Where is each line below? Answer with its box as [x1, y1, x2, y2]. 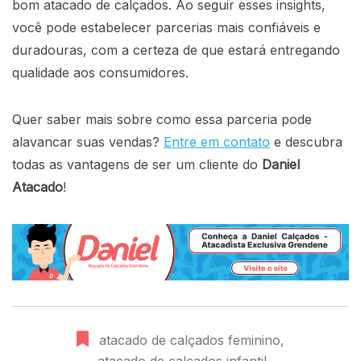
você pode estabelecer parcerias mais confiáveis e [12, 19, 321, 36]
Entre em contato [164, 134, 270, 151]
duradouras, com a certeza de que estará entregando [12, 42, 340, 59]
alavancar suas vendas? [12, 134, 164, 151]
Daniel [258, 156, 300, 173]
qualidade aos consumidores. [12, 64, 189, 81]
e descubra [270, 134, 342, 151]
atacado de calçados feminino [99, 331, 280, 348]
